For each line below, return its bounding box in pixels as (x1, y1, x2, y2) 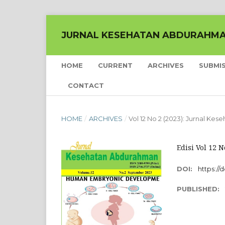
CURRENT (98, 61, 133, 69)
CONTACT (68, 81, 104, 89)
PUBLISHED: (177, 185, 221, 193)
